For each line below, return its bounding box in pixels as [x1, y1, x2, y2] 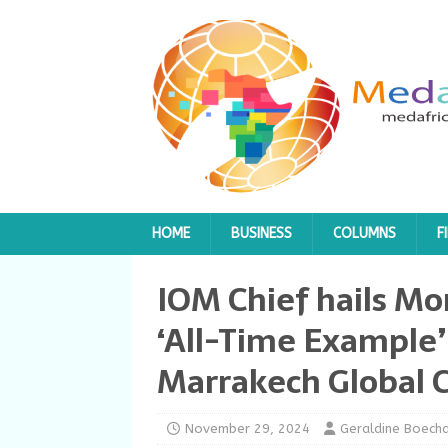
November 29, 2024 [185, 421, 310, 436]
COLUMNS [333, 225, 396, 242]
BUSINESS [231, 225, 292, 242]
